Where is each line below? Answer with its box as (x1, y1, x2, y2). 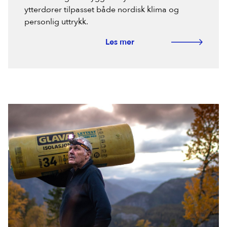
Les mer (105, 36, 134, 48)
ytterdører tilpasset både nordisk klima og (24, 4, 179, 16)
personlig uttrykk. (24, 16, 88, 28)
